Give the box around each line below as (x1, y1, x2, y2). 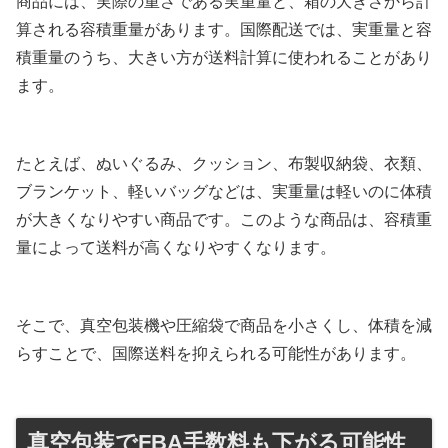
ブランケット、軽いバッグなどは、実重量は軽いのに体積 (16, 182, 432, 200)
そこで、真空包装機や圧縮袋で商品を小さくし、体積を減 (16, 316, 432, 334)
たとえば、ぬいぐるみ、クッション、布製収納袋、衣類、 (16, 154, 432, 172)
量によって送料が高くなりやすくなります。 (16, 238, 336, 256)
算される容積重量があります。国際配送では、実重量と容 (16, 20, 432, 38)
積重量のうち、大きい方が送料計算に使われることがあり (16, 48, 432, 66)
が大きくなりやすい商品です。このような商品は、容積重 (16, 210, 432, 228)
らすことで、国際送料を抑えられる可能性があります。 (16, 344, 416, 362)
